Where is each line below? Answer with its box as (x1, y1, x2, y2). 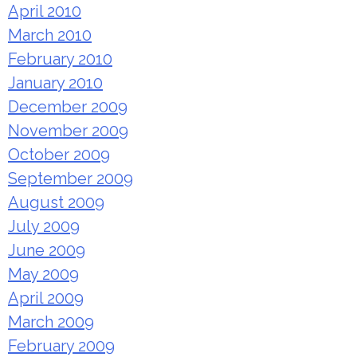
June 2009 (8, 241, 85, 261)
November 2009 (8, 121, 128, 141)
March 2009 (8, 312, 94, 332)
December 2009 (8, 97, 127, 117)
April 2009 (8, 288, 84, 308)
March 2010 (8, 25, 92, 45)
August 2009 (8, 193, 104, 213)
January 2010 (8, 73, 103, 93)
